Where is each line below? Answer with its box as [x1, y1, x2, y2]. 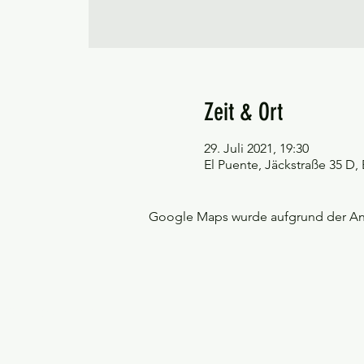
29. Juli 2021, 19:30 [203, 141, 309, 156]
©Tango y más [5, 303, 104, 319]
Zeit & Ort [203, 97, 283, 127]
